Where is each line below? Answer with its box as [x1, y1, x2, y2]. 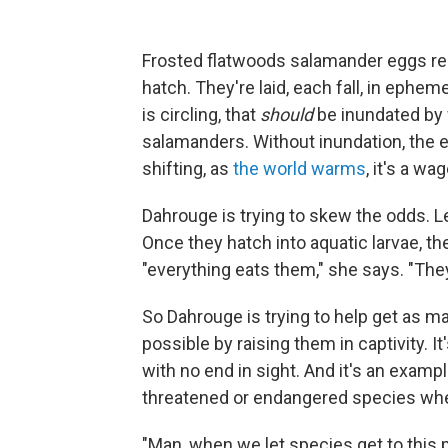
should [260, 104, 313, 125]
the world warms [233, 158, 366, 179]
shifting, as [142, 158, 233, 179]
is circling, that [142, 104, 260, 125]
